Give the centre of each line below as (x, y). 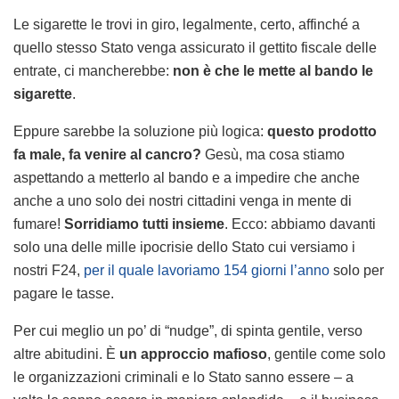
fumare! (39, 224)
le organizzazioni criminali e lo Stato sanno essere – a (183, 378)
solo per (357, 271)
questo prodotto (322, 132)
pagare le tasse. (64, 294)
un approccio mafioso (193, 354)
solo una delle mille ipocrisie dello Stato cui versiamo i (184, 248)
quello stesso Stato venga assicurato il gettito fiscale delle (195, 48)
